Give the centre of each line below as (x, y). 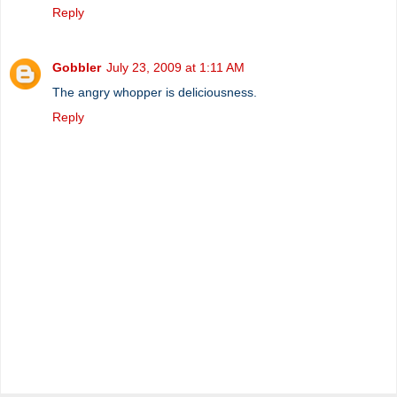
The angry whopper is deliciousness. (155, 92)
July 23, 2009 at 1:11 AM (175, 67)
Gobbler (77, 67)
